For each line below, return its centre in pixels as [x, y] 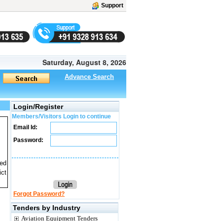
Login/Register [38, 107]
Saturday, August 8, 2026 [84, 62]
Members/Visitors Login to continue [61, 116]
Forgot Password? [39, 194]
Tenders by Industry [47, 208]
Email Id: [25, 127]
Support [112, 5]
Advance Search [89, 77]
